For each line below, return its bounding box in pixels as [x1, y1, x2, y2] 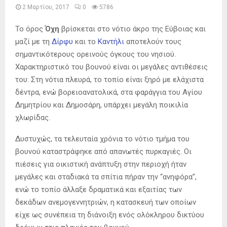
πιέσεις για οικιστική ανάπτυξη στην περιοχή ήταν [15, 160, 186, 169]
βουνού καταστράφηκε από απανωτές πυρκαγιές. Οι [15, 147, 192, 157]
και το [73, 37, 98, 47]
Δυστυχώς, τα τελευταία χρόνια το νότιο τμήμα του [15, 134, 190, 144]
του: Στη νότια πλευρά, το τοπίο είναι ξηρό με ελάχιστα [15, 75, 204, 85]
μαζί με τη [15, 37, 52, 47]
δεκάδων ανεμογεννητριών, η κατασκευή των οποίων [15, 198, 196, 207]
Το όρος [15, 24, 43, 34]
